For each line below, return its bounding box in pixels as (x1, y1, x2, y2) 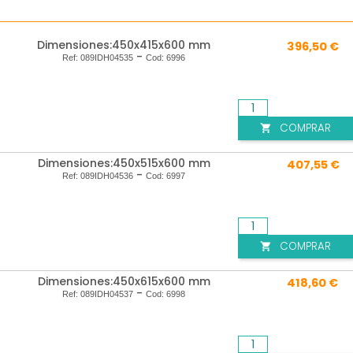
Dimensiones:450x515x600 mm (37, 155, 210, 172)
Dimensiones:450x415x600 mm (37, 37, 210, 54)
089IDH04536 (80, 171, 133, 181)
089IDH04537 (80, 289, 133, 299)
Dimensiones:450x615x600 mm (37, 273, 210, 290)
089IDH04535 (80, 53, 133, 63)
